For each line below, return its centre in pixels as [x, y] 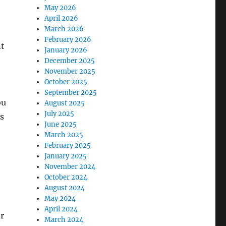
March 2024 [64, 220]
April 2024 [61, 209]
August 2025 [65, 103]
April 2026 [62, 18]
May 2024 [60, 199]
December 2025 [70, 61]
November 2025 [70, 71]
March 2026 [64, 29]
